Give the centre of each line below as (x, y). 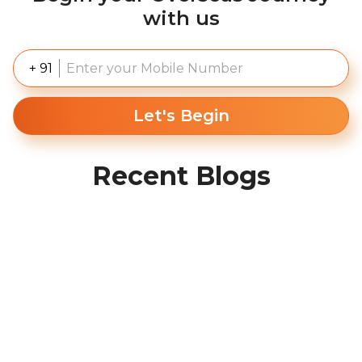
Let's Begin (181, 116)
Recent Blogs (181, 176)
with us (181, 18)
